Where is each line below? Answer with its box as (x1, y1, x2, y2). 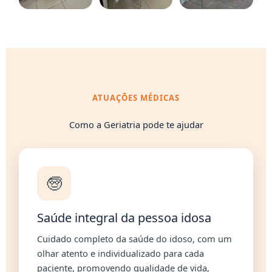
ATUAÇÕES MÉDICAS (92, 92, 180, 104)
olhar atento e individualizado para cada (37, 247, 205, 260)
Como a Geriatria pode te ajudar (69, 118, 203, 131)
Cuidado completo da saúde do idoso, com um (37, 233, 233, 245)
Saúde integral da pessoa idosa (37, 209, 212, 226)
